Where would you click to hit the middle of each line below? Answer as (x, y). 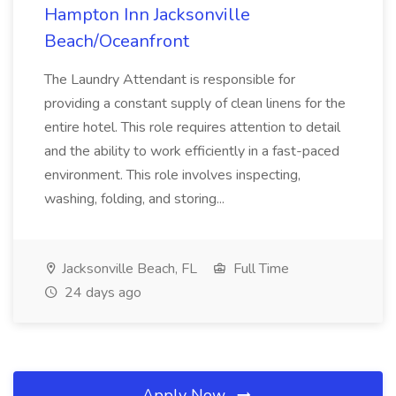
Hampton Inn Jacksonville (147, 15)
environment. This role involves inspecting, (172, 175)
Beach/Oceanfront (117, 41)
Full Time (259, 269)
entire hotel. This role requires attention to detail (192, 127)
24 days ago (101, 293)
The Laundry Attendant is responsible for (170, 80)
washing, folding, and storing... (136, 199)
